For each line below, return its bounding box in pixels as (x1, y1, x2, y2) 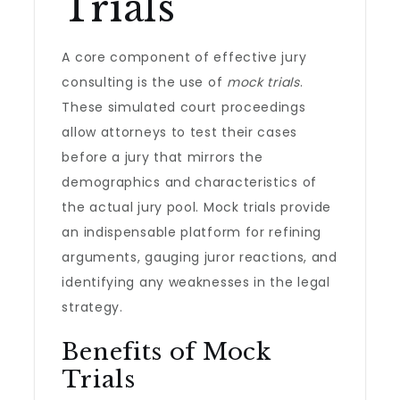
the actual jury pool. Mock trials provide (62, 198, 332, 216)
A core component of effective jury (62, 48, 307, 66)
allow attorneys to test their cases (62, 123, 297, 141)
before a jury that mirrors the (62, 148, 263, 166)
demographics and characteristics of (62, 173, 317, 191)
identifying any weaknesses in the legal (62, 273, 330, 291)
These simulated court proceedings (62, 98, 306, 116)
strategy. (62, 298, 123, 316)
